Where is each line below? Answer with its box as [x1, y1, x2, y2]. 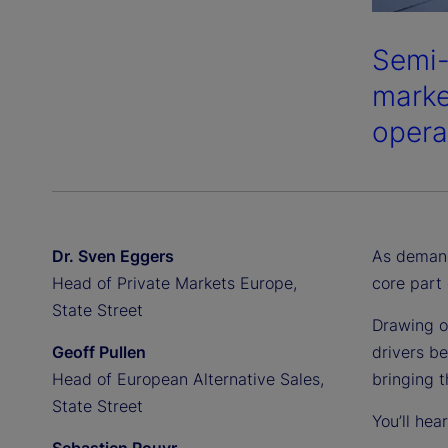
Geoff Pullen [52, 342, 146, 363]
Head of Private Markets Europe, [52, 273, 297, 294]
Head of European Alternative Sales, [52, 369, 324, 390]
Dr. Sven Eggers [52, 246, 174, 267]
